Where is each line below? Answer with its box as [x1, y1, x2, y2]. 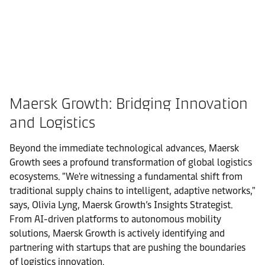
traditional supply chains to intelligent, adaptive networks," [9, 185, 255, 196]
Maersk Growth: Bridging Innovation [9, 94, 248, 113]
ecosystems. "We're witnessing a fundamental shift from [9, 171, 243, 182]
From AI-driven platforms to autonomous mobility [9, 214, 221, 225]
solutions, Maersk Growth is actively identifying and [9, 228, 225, 239]
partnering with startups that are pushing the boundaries [9, 242, 245, 253]
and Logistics [9, 113, 95, 132]
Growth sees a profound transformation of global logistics [9, 157, 252, 168]
